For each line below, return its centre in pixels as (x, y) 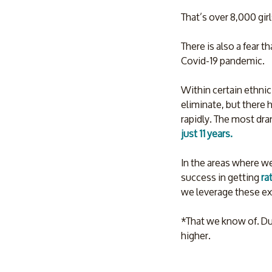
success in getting (221, 177)
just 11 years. (208, 133)
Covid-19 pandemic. (224, 60)
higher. (196, 235)
